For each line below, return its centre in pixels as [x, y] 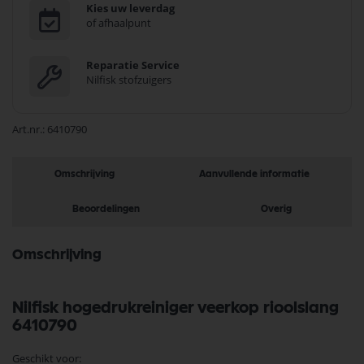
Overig [276, 209]
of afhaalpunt [119, 23]
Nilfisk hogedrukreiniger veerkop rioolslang [175, 308]
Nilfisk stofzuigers [129, 80]
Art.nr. [27, 129]
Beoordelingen [106, 209]
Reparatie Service [133, 65]
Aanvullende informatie [254, 174]
